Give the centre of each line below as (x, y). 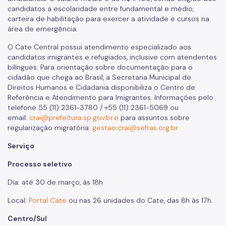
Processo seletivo (40, 164)
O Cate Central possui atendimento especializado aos (99, 47)
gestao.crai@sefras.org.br (135, 128)
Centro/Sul (27, 218)
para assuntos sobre (154, 118)
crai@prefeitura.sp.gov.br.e (74, 118)
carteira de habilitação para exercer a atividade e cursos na (108, 19)
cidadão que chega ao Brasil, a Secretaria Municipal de (99, 77)
